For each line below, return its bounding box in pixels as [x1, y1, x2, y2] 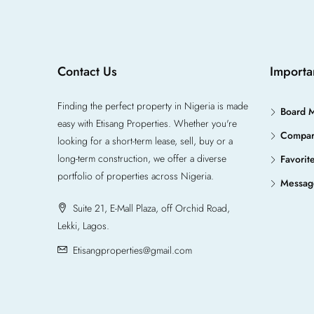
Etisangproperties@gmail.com [73, 243, 192, 257]
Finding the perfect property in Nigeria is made [57, 98, 248, 113]
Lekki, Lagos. [57, 218, 109, 233]
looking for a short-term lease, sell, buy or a [57, 133, 233, 148]
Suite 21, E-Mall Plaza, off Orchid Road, [70, 200, 230, 215]
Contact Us [57, 62, 117, 81]
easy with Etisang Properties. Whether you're [57, 116, 237, 130]
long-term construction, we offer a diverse [57, 151, 226, 165]
